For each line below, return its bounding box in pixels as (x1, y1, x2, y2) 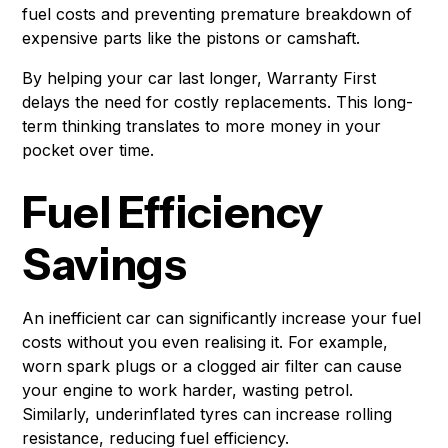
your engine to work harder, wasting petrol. (22, 380, 354, 401)
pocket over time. (22, 140, 155, 161)
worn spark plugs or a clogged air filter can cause (22, 356, 403, 377)
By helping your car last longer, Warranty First (22, 68, 377, 89)
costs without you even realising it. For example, (22, 332, 389, 353)
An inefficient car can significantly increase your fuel (22, 308, 422, 329)
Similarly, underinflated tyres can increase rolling (22, 404, 393, 425)
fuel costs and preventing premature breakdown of (22, 4, 413, 25)
